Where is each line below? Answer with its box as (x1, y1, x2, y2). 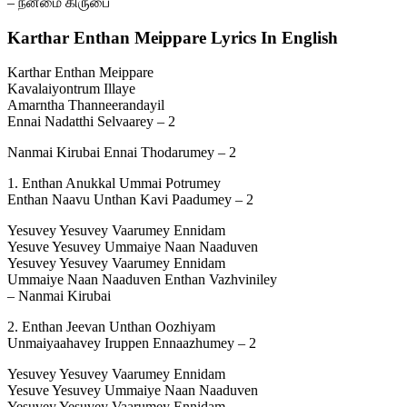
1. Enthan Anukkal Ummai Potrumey (7, 175, 221, 192)
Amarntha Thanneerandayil (7, 97, 164, 114)
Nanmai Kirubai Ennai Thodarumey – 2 (7, 144, 236, 161)
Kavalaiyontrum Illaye (7, 81, 135, 97)
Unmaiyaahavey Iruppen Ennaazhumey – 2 (7, 335, 256, 352)
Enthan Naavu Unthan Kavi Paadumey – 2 (7, 192, 253, 208)
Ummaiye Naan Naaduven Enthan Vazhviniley (7, 272, 277, 288)
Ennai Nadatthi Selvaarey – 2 (7, 114, 175, 130)
